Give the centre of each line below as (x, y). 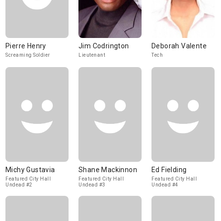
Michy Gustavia (30, 170)
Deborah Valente (179, 46)
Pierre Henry (26, 46)
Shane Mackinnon (108, 170)
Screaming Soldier (28, 55)
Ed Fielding (169, 170)
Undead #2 (19, 185)
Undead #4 (165, 185)
